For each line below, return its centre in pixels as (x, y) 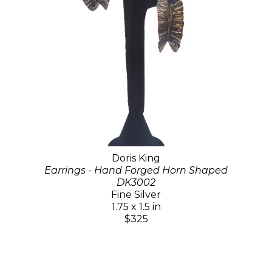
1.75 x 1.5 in (136, 206)
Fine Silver (136, 194)
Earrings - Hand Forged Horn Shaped (136, 170)
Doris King (136, 158)
